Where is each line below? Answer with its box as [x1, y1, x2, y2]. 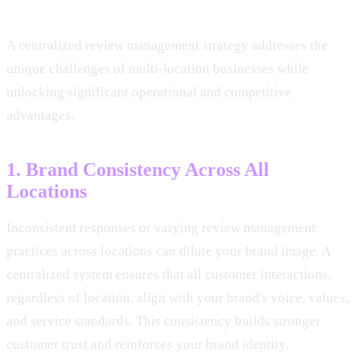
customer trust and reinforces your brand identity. [6, 336, 288, 352]
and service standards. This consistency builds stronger [6, 313, 321, 329]
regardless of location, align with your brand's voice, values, [6, 289, 349, 305]
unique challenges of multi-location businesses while [6, 60, 309, 76]
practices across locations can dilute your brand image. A [6, 243, 330, 259]
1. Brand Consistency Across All [6, 158, 269, 180]
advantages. [6, 107, 74, 123]
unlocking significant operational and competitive [6, 84, 292, 100]
